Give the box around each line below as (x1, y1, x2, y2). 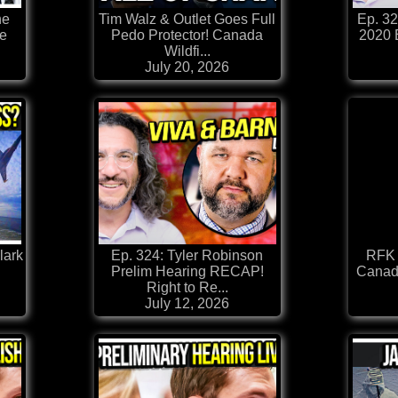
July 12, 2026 (145, 296, 229, 312)
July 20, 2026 (145, 60, 229, 76)
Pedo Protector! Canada (111, 28, 263, 44)
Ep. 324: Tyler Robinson (111, 248, 263, 264)
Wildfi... (163, 44, 211, 60)
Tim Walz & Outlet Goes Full (99, 12, 275, 28)
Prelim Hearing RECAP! (110, 264, 264, 280)
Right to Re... (146, 280, 228, 296)
